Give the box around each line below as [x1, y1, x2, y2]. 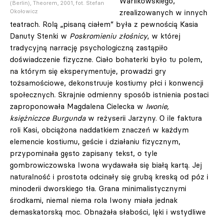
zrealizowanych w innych [119, 8, 207, 17]
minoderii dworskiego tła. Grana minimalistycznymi [10, 184, 186, 193]
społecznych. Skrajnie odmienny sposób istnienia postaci [10, 90, 209, 99]
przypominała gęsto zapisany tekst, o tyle [10, 149, 157, 158]
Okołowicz [10, 8, 38, 15]
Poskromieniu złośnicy [69, 31, 147, 41]
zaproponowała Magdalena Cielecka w [10, 102, 146, 111]
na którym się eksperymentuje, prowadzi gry [10, 66, 166, 76]
